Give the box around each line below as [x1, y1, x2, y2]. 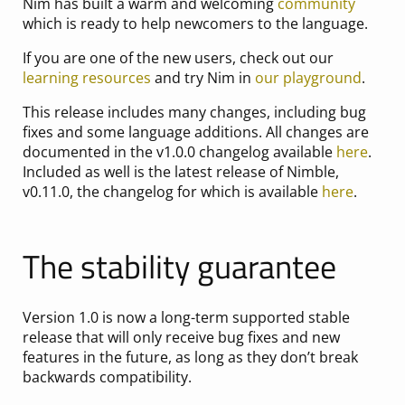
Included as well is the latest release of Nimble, [22, 161, 339, 182]
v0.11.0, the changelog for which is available [22, 181, 322, 202]
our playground [254, 67, 362, 88]
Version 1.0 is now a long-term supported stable [22, 306, 350, 327]
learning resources [22, 67, 151, 88]
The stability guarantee [22, 240, 336, 291]
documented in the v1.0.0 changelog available [22, 141, 336, 162]
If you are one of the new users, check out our [22, 47, 334, 68]
